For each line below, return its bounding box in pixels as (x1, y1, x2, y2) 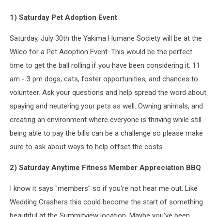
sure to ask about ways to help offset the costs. (10, 142, 164, 151)
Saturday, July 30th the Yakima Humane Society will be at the (10, 33, 202, 43)
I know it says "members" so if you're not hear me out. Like (10, 184, 198, 193)
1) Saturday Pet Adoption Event (10, 13, 117, 22)
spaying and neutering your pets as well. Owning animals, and (10, 101, 203, 110)
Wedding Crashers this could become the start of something (10, 197, 203, 206)
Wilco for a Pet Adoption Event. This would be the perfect (10, 47, 192, 56)
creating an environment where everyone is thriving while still (10, 115, 201, 124)
